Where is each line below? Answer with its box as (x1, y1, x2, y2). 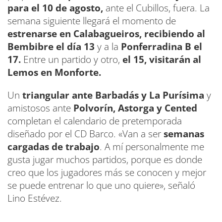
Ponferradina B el (121, 40, 202, 54)
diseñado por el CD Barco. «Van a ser (7, 127, 164, 141)
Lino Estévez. (7, 192, 62, 205)
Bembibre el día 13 (7, 40, 97, 54)
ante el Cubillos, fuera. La (103, 1, 210, 15)
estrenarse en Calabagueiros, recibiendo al (7, 27, 205, 41)
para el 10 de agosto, (7, 1, 103, 15)
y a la (97, 40, 121, 54)
